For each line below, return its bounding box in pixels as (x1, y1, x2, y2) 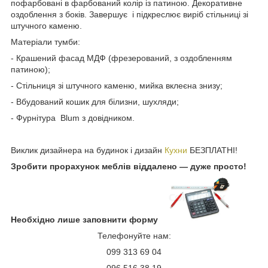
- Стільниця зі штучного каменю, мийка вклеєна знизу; (11, 80, 223, 90)
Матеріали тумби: (11, 36, 80, 47)
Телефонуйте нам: (97, 230, 171, 240)
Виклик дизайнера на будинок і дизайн (11, 145, 165, 155)
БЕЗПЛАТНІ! (187, 145, 237, 155)
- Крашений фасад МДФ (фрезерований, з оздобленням (11, 53, 232, 63)
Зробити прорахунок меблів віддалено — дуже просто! (11, 161, 246, 171)
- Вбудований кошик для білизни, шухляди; (11, 96, 179, 106)
